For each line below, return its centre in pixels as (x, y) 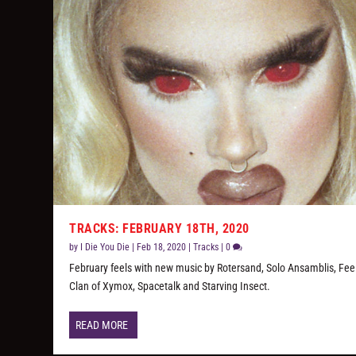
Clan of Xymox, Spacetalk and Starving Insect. (170, 286)
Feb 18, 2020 (162, 247)
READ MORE (102, 325)
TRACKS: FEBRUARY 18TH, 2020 (159, 228)
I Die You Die (105, 247)
